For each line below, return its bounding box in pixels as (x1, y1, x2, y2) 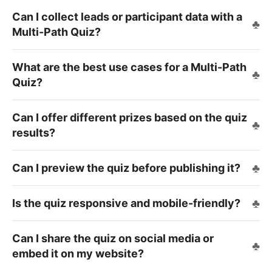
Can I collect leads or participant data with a (12, 10, 242, 24)
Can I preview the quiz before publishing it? (12, 161, 240, 175)
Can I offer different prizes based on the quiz (12, 111, 247, 124)
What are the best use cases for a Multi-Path (12, 61, 246, 74)
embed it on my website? (12, 247, 144, 260)
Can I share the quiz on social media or (12, 232, 214, 245)
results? (12, 126, 55, 140)
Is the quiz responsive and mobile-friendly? (12, 197, 240, 210)
